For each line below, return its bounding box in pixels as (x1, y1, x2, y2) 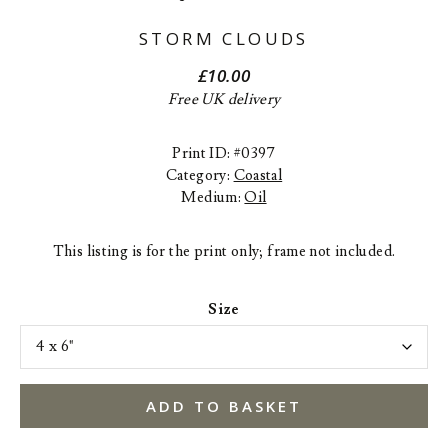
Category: (165, 166, 234, 185)
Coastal (233, 166, 283, 185)
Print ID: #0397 (172, 144, 276, 163)
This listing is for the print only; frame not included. (52, 242, 396, 261)
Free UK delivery (167, 90, 281, 109)
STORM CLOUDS (139, 27, 309, 50)
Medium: (181, 188, 245, 207)
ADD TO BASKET (146, 396, 302, 416)
